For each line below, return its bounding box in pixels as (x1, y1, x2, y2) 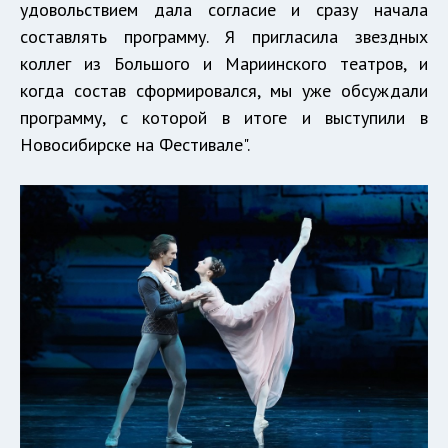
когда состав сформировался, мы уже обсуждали (20, 79, 428, 102)
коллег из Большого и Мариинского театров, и (20, 52, 428, 75)
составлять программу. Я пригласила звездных (20, 25, 428, 48)
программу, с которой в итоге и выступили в (20, 106, 428, 129)
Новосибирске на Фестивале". (20, 133, 250, 156)
